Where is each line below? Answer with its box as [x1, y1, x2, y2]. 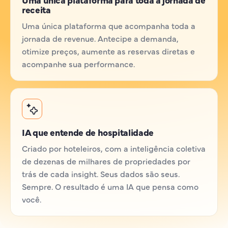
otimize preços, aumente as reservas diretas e [22, 45, 195, 56]
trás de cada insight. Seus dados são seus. [22, 168, 180, 179]
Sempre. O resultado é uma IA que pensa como [22, 181, 198, 192]
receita [22, 3, 51, 16]
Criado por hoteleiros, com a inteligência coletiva [22, 142, 206, 154]
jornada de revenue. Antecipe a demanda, [22, 33, 179, 44]
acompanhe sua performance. [22, 58, 135, 69]
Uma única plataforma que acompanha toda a [22, 20, 195, 31]
